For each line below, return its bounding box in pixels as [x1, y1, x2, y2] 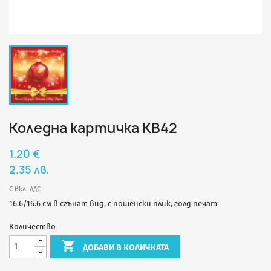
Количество [9, 222, 56, 232]
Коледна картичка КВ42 [9, 119, 177, 138]
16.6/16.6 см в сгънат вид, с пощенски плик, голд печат [9, 199, 217, 209]
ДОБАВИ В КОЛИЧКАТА [83, 243, 169, 253]
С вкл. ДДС [9, 184, 41, 194]
